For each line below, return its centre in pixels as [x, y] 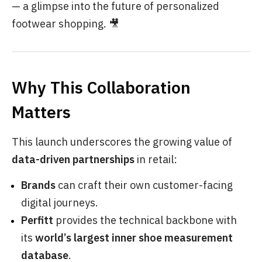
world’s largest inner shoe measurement [134, 237]
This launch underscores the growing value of [122, 142]
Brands [38, 185]
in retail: [156, 159]
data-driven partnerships [73, 159]
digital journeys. [60, 202]
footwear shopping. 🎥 [65, 23]
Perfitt [37, 220]
